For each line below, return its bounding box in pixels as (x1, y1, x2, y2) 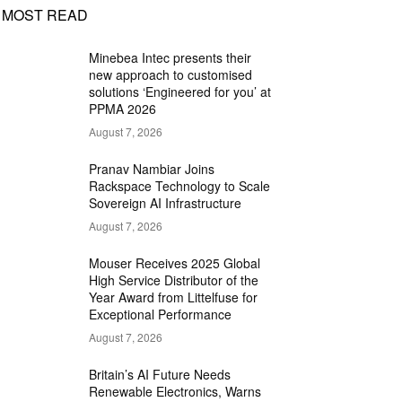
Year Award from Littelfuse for (89, 288, 258, 307)
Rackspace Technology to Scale (89, 177, 271, 196)
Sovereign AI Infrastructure (89, 194, 242, 213)
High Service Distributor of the (89, 271, 259, 290)
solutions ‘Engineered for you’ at (89, 83, 272, 101)
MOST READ (2, 4, 88, 26)
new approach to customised (89, 66, 253, 84)
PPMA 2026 (89, 100, 157, 118)
